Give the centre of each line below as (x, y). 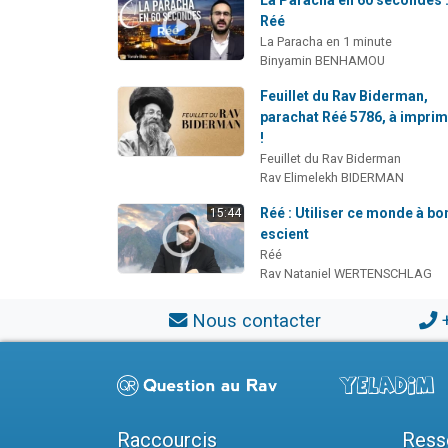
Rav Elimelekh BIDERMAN (332, 177)
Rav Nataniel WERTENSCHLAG (346, 273)
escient (285, 233)
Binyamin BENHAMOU (323, 60)
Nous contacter (256, 320)
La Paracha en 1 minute (326, 41)
